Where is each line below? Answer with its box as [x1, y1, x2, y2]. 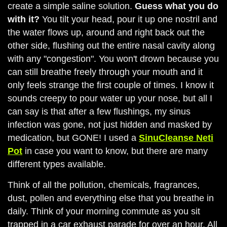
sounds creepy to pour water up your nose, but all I [8, 93, 212, 103]
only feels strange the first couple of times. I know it [8, 80, 214, 90]
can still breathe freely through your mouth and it [8, 67, 203, 77]
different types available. [8, 159, 106, 169]
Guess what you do [135, 1, 218, 11]
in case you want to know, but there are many [22, 146, 208, 156]
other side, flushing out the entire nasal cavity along [8, 41, 215, 51]
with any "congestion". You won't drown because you [8, 54, 219, 64]
